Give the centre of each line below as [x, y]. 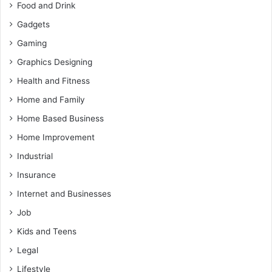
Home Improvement [56, 137]
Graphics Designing [55, 62]
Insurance [36, 175]
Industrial [35, 156]
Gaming [32, 43]
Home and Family [51, 99]
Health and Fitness [53, 80]
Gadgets [33, 24]
